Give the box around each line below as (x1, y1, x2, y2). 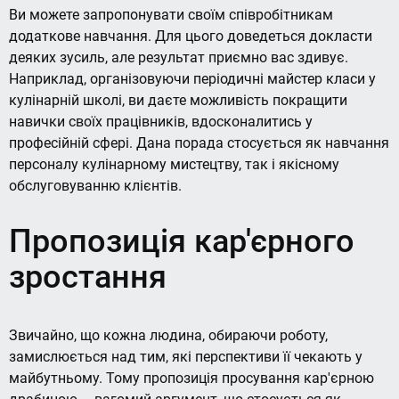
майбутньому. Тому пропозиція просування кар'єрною (9, 370, 374, 387)
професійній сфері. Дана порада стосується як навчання (9, 134, 389, 152)
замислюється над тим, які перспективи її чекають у (9, 348, 362, 366)
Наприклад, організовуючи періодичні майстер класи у (9, 70, 376, 88)
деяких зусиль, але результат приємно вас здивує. (9, 49, 348, 67)
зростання (9, 258, 167, 297)
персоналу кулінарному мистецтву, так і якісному (9, 156, 339, 174)
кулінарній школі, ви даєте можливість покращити (9, 92, 347, 110)
